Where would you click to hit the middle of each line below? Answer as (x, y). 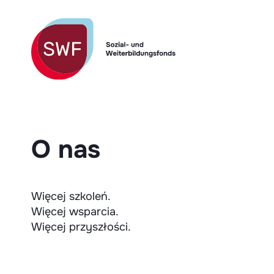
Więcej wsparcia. (75, 212)
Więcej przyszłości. (81, 227)
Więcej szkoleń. (71, 196)
